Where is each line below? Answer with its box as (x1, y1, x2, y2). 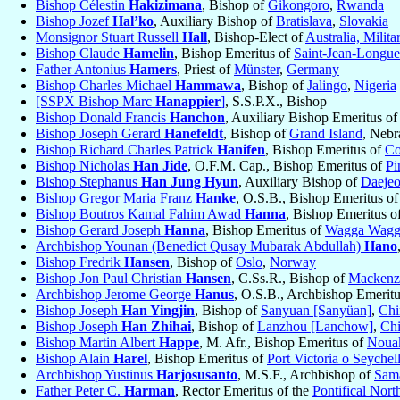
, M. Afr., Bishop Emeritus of (199, 335, 367, 351)
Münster (234, 62, 279, 78)
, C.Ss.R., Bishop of (231, 271, 348, 287)
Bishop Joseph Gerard (36, 126, 164, 142)
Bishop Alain (36, 351, 113, 367)
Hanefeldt (164, 126, 223, 142)
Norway (270, 254, 316, 271)
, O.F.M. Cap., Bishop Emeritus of (187, 158, 386, 174)
